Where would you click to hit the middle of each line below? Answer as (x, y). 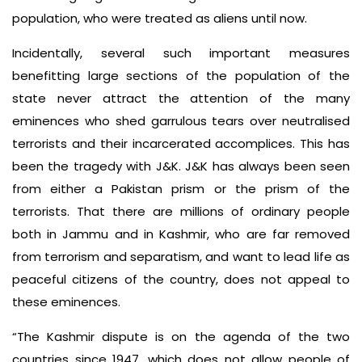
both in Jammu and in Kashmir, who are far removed (181, 234)
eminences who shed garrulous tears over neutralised (181, 121)
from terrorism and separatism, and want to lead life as (181, 257)
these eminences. (66, 302)
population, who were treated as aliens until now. (160, 19)
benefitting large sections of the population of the (181, 76)
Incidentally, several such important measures (181, 53)
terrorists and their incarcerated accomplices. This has (181, 144)
